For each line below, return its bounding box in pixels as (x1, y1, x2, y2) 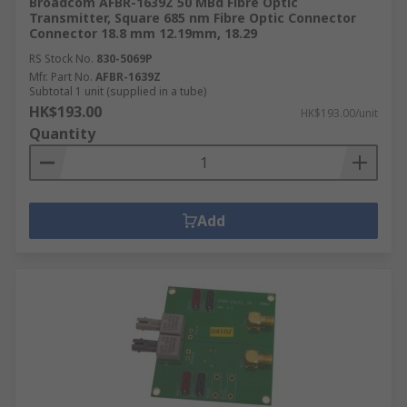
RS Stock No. (29, 51, 94, 66)
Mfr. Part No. (29, 69, 93, 84)
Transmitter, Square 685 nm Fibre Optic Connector (29, 9, 356, 26)
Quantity (29, 124, 95, 144)
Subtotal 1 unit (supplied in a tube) (29, 84, 206, 99)
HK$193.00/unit (301, 105, 378, 121)
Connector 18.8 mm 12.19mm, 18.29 (29, 25, 257, 42)
